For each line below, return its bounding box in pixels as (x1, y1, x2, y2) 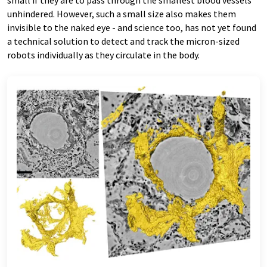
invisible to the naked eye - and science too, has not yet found (7, 21, 256, 33)
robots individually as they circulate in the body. (7, 49, 200, 61)
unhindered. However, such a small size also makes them (7, 8, 236, 20)
